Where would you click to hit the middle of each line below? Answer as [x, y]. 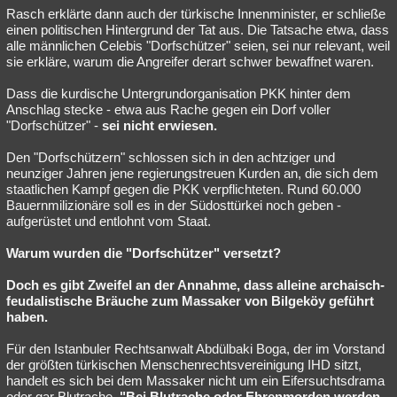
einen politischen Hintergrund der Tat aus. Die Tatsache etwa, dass [198, 30]
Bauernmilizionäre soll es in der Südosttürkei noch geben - [174, 205]
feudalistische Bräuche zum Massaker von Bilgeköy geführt [190, 301]
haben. [27, 317]
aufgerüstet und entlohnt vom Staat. [109, 221]
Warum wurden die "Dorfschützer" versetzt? [144, 253]
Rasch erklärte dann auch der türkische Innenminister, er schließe [196, 14]
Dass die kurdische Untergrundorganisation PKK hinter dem [179, 93]
